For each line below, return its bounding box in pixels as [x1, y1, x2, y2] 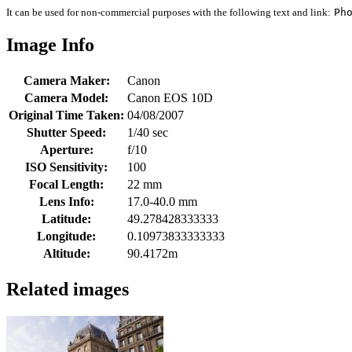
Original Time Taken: [9, 108, 124, 122]
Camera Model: [24, 90, 108, 104]
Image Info [6, 34, 94, 55]
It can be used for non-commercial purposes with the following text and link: [6, 6, 331, 19]
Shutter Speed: [27, 125, 106, 139]
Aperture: [39, 142, 93, 156]
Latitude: [42, 211, 91, 225]
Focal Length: [29, 177, 104, 191]
